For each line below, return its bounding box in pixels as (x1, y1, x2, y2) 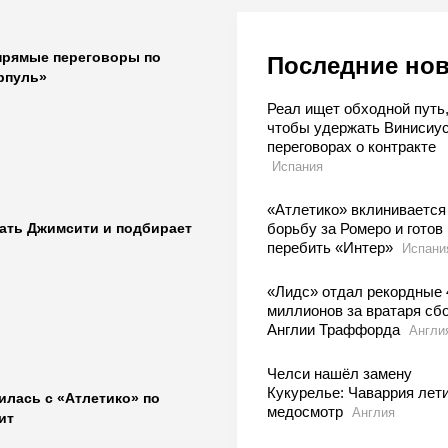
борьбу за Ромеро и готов (266, 220, 443, 238)
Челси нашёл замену (266, 365, 412, 383)
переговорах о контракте (266, 138, 436, 156)
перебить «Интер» (266, 239, 397, 257)
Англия (351, 405, 395, 421)
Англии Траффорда (266, 321, 404, 339)
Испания (271, 159, 323, 175)
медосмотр (266, 403, 347, 421)
